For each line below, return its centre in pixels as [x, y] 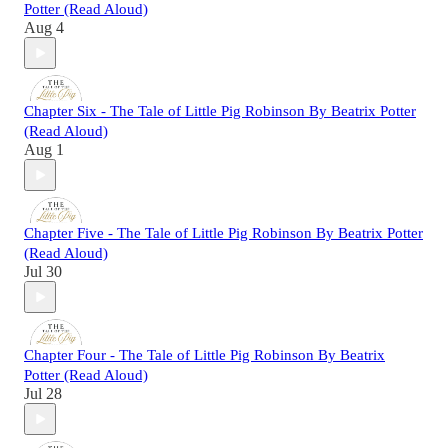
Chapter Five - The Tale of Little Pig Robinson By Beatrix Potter [223, 233]
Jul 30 [43, 272]
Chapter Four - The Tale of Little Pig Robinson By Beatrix [204, 355]
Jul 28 [43, 394]
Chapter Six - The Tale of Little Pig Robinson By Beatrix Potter [220, 111]
